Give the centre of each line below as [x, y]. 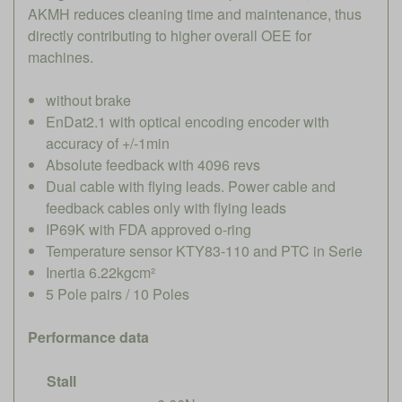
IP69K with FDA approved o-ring [149, 229]
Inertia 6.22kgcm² [100, 272]
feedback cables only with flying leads [166, 207]
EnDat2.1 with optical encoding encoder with [188, 121]
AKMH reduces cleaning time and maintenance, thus [195, 13]
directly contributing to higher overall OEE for [170, 35]
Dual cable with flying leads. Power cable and [191, 186]
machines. [61, 57]
